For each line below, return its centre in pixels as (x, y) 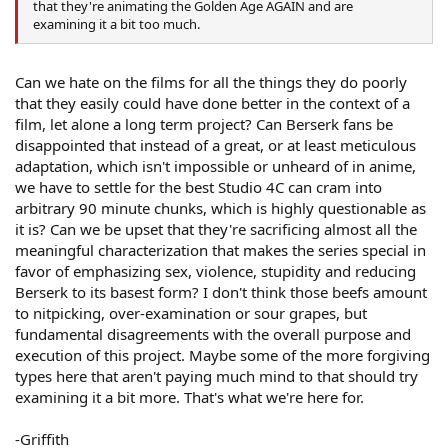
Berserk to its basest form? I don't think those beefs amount (221, 292)
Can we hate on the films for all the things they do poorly (211, 82)
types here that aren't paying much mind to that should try (216, 376)
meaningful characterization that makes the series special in (220, 250)
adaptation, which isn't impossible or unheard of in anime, (215, 166)
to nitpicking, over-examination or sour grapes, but (191, 313)
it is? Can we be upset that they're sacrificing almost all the (216, 229)
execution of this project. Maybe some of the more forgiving (222, 355)
